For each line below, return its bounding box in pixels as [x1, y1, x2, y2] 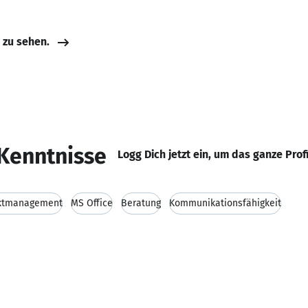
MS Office [71, 197, 113, 209]
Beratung [121, 197, 161, 209]
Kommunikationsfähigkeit [169, 197, 281, 209]
